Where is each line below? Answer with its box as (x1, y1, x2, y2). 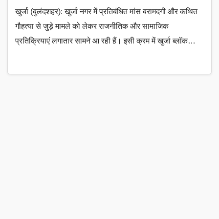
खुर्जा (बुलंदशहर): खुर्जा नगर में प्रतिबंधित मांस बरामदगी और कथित (15, 7, 197, 16)
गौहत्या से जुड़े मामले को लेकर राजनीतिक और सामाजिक (15, 22, 169, 31)
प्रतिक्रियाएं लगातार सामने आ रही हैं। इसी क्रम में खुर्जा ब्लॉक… (15, 37, 196, 45)
